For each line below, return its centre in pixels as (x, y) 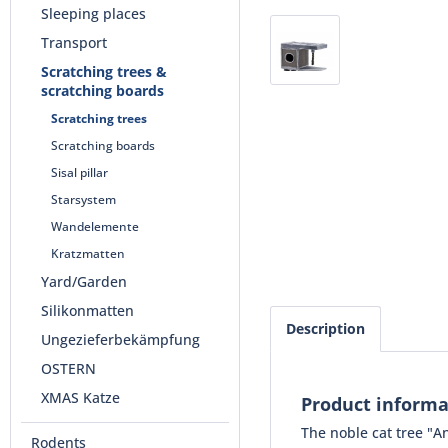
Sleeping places (93, 13)
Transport (74, 42)
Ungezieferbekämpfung (120, 339)
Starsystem (83, 199)
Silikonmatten (87, 310)
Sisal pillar (79, 172)
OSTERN (68, 368)
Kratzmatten (88, 253)
